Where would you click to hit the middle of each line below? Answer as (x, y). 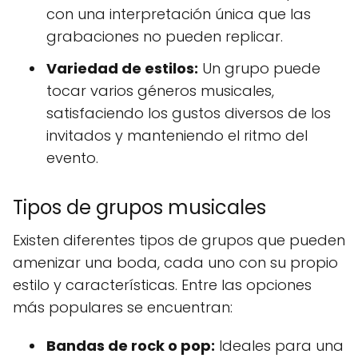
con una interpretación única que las (179, 14)
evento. (72, 158)
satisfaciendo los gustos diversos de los (189, 113)
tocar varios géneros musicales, (160, 91)
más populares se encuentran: (123, 307)
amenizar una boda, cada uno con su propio (175, 263)
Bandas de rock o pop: (131, 346)
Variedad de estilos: (122, 68)
